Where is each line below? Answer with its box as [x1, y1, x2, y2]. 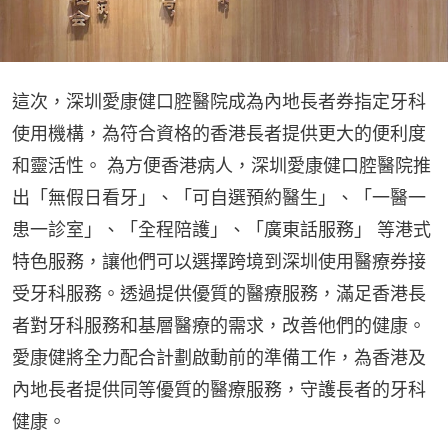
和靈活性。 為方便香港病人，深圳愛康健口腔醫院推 [12, 154, 431, 176]
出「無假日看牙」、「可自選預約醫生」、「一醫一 [12, 186, 426, 208]
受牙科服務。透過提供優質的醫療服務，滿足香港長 [12, 282, 426, 304]
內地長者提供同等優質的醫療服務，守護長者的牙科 [12, 378, 426, 400]
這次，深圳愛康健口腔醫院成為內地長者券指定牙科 [12, 90, 426, 112]
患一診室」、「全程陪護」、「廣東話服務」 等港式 [12, 218, 431, 240]
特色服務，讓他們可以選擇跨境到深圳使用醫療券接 [12, 250, 426, 272]
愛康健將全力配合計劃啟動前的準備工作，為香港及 [12, 346, 426, 368]
